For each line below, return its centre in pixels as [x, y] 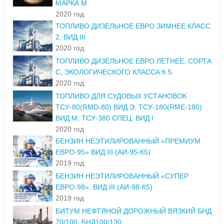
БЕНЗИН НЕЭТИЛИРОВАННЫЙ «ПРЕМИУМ [128, 141]
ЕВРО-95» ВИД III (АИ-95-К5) [103, 152]
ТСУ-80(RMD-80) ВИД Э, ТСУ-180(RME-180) [129, 107]
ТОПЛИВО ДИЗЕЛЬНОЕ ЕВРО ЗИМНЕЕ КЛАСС [133, 26]
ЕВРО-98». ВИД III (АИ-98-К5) [104, 187]
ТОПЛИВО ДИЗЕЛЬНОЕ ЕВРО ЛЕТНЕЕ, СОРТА [133, 61]
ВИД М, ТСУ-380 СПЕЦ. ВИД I [104, 118]
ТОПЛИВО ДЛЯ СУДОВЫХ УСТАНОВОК [121, 96]
